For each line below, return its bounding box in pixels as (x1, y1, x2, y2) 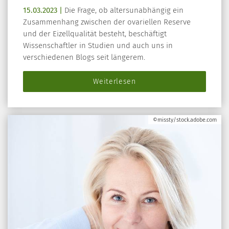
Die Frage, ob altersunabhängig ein (62, 5, 184, 15)
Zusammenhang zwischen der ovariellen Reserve (23, 17, 191, 27)
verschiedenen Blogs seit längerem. (23, 52, 145, 62)
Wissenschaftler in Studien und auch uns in (23, 40, 173, 50)
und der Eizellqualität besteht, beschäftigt (23, 29, 167, 38)
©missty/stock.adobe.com (153, 116, 217, 123)
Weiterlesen (93, 77, 136, 86)
